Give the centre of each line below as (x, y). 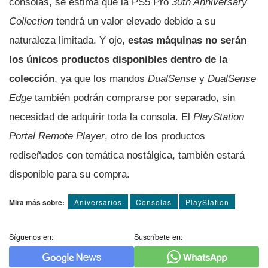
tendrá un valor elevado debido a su (134, 22)
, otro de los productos (155, 136)
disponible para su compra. (69, 175)
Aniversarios (98, 202)
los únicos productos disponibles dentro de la (118, 60)
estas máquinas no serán (187, 41)
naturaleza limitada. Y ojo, (68, 41)
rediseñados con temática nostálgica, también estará (127, 156)
